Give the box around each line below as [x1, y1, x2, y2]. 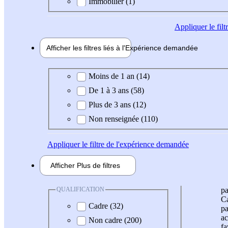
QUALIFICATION [56, 186, 104, 193]
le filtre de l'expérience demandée [80, 140, 189, 149]
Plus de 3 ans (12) [89, 100, 146, 109]
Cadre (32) [89, 201, 123, 210]
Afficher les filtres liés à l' [46, 43, 125, 52]
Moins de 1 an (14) [89, 72, 150, 81]
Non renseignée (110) [89, 115, 158, 124]
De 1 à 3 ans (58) [89, 86, 144, 95]
